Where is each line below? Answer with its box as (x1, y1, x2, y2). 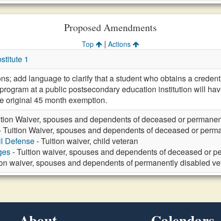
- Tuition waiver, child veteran (35, 135, 138, 147)
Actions (108, 39, 133, 49)
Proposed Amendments (64, 21, 157, 34)
